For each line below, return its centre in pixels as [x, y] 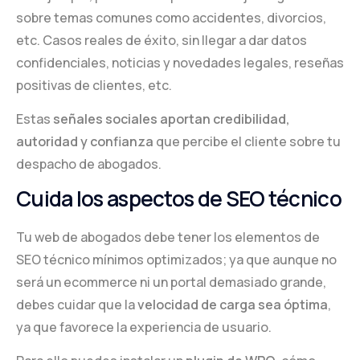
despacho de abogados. [89, 164]
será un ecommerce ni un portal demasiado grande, [171, 282]
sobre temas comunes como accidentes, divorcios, [171, 18]
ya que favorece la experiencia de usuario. [144, 327]
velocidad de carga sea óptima [233, 305]
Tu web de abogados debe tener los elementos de [168, 237]
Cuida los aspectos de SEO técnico [179, 199]
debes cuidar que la [77, 305]
